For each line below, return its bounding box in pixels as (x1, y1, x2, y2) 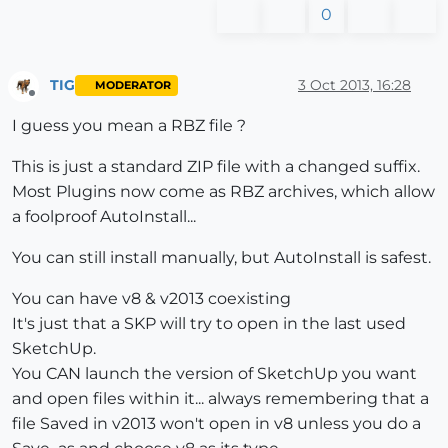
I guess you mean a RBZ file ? (12, 116, 246, 136)
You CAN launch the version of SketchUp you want (12, 364, 417, 384)
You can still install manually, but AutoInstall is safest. (12, 248, 431, 268)
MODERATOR (94, 78, 171, 92)
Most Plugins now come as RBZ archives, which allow (12, 182, 435, 202)
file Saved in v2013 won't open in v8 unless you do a (12, 414, 421, 434)
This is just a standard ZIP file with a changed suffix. (12, 157, 420, 177)
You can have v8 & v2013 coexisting (12, 289, 291, 309)
